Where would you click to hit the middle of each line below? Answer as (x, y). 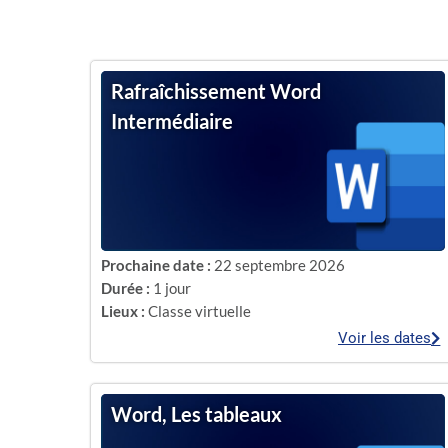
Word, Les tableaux (196, 413)
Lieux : (122, 311)
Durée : (125, 288)
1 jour (171, 288)
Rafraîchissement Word (215, 91)
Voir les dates (385, 337)
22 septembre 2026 (279, 264)
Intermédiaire (171, 121)
